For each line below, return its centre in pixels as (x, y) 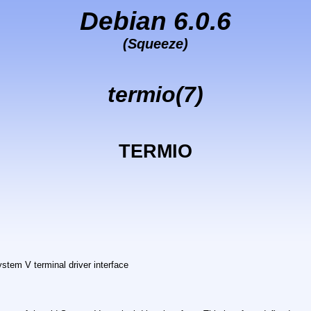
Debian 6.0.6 (155, 21)
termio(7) (155, 95)
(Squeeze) (155, 44)
